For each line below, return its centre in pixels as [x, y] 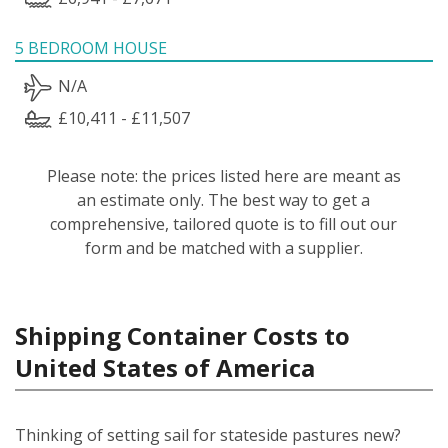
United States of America [165, 367]
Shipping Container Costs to [182, 335]
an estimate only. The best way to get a [224, 199]
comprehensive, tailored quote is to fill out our [224, 223]
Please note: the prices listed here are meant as [223, 175]
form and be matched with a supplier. [223, 247]
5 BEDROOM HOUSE [91, 47]
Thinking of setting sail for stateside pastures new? [208, 434]
